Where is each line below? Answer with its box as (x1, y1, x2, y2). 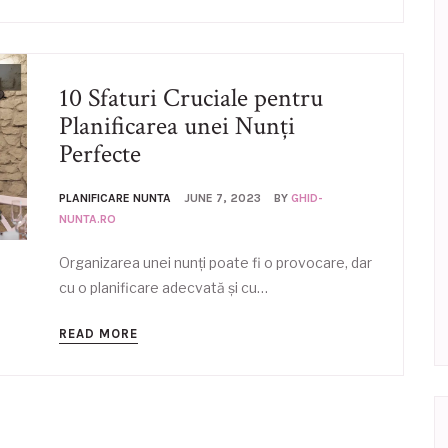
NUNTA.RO (59, 212, 116, 226)
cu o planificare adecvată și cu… (59, 279, 268, 296)
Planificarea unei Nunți (59, 109, 295, 143)
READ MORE (59, 326, 138, 341)
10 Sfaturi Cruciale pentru (59, 81, 323, 115)
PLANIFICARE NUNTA (59, 191, 171, 205)
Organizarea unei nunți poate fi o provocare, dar (59, 254, 372, 271)
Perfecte (59, 137, 141, 171)
